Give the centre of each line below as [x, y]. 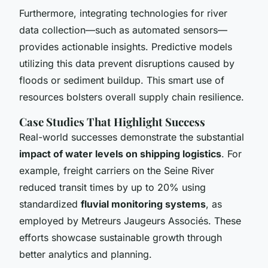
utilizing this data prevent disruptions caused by [127, 63]
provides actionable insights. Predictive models [126, 46]
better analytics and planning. [86, 254]
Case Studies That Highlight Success [112, 121]
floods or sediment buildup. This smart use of [122, 80]
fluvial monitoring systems [143, 204]
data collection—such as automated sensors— [123, 30]
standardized [50, 204]
